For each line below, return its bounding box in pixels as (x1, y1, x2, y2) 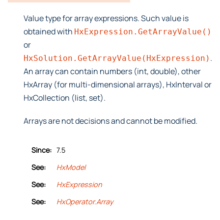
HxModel (56, 163, 85, 172)
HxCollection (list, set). (24, 92, 106, 104)
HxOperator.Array (56, 197, 113, 207)
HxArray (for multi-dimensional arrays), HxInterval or (24, 79, 212, 90)
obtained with (24, 26, 74, 37)
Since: (31, 145, 52, 155)
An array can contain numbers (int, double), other (24, 66, 201, 77)
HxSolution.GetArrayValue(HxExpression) (24, 54, 210, 63)
